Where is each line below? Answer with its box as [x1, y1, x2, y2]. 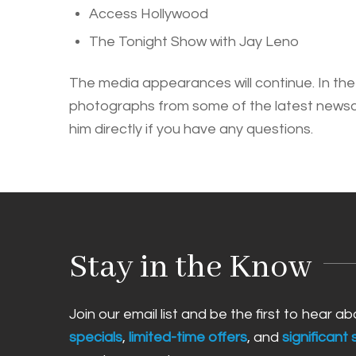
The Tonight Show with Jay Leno [89, 34, 299, 50]
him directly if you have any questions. [69, 122, 313, 137]
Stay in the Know [69, 247, 311, 289]
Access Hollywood [89, 6, 208, 22]
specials [69, 330, 122, 346]
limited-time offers [129, 330, 247, 346]
